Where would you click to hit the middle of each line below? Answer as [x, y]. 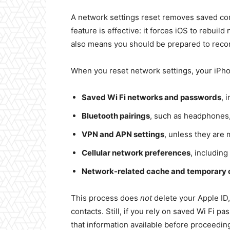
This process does [106, 198]
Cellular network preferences [136, 153]
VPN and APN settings [123, 134]
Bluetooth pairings [116, 116]
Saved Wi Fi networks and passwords [151, 97]
